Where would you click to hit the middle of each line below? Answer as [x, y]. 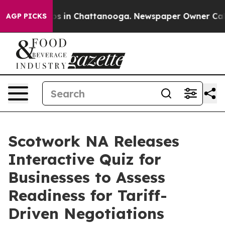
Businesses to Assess [87, 177]
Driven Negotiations [86, 213]
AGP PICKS [26, 16]
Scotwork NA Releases [94, 141]
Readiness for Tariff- [88, 195]
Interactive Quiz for [85, 159]
